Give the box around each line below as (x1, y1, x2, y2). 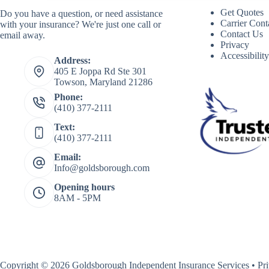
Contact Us (220, 28, 264, 39)
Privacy (220, 39, 250, 50)
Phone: (54, 92, 83, 103)
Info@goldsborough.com (54, 163, 150, 174)
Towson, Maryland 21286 (54, 77, 153, 88)
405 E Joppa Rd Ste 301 (54, 66, 147, 77)
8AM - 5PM (54, 193, 101, 204)
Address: (54, 55, 91, 66)
